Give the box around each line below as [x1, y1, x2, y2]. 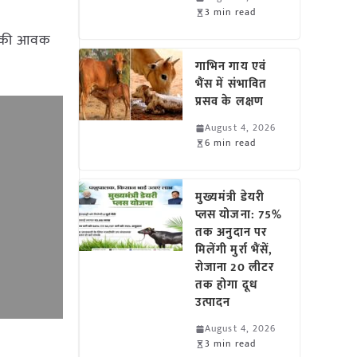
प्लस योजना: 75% [195, 205, 283, 225]
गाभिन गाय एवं [195, 57, 266, 76]
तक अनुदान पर [195, 222, 268, 242]
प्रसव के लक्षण [195, 92, 264, 112]
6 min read [205, 135, 257, 151]
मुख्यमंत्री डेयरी [195, 187, 265, 207]
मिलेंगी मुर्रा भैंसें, [195, 240, 273, 260]
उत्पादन [195, 292, 231, 312]
